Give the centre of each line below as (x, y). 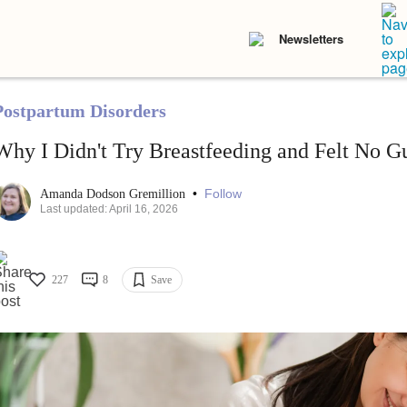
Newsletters (311, 39)
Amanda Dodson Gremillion (114, 194)
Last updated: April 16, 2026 (109, 209)
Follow (223, 194)
